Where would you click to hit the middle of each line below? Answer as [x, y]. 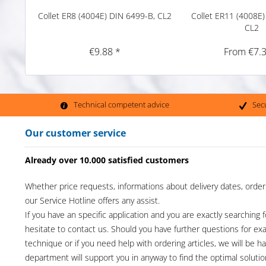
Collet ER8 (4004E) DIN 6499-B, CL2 [105, 15]
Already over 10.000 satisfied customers [107, 160]
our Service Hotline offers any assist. [92, 200]
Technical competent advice [121, 105]
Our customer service [75, 133]
